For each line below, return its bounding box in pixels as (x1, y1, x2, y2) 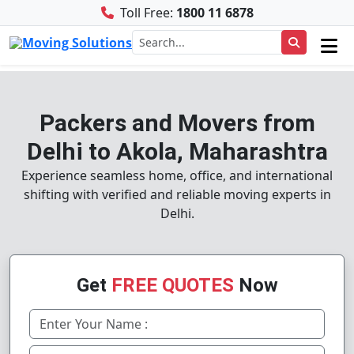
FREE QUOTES (111, 274, 234, 296)
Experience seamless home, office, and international (21, 167, 333, 184)
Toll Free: (116, 4, 176, 21)
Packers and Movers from (39, 109, 315, 137)
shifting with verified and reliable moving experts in (23, 186, 331, 203)
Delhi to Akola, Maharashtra (26, 137, 328, 165)
